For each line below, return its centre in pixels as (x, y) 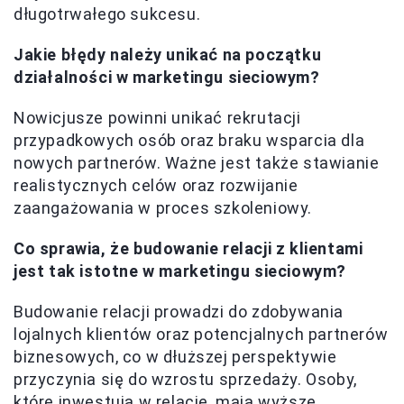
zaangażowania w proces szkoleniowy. (163, 208)
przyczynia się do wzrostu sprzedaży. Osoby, (185, 380)
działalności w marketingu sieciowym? (167, 78)
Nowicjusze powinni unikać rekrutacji (157, 118)
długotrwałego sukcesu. (107, 14)
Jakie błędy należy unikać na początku (168, 55)
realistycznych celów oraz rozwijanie (156, 186)
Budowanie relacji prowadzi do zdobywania (179, 312)
